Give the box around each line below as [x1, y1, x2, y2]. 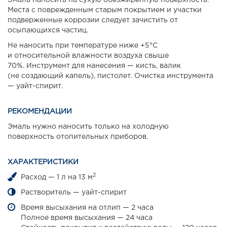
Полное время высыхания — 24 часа [21, 215, 153, 221]
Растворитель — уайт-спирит [21, 190, 127, 196]
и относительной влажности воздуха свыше [8, 53, 169, 59]
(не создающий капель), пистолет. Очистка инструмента [8, 73, 213, 80]
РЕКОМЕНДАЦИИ [8, 108, 72, 115]
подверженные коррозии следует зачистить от [8, 17, 178, 24]
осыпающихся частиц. [8, 27, 88, 34]
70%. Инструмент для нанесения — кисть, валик [8, 63, 181, 69]
